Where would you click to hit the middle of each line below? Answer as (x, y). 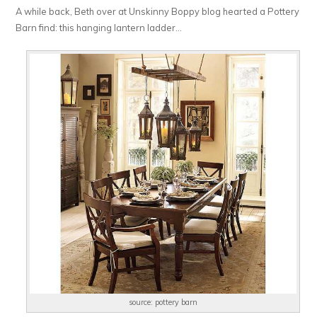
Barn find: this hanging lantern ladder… (99, 27)
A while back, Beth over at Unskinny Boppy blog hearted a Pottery (158, 11)
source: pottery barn (163, 302)
